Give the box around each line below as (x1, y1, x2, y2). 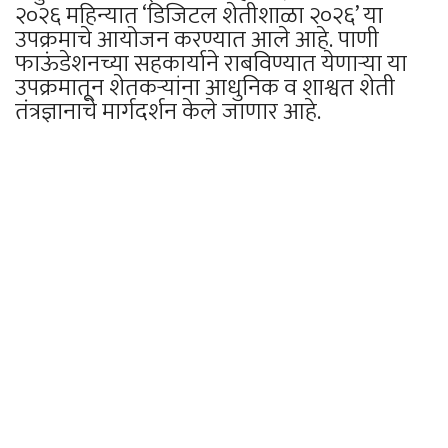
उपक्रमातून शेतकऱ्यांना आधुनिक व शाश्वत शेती (15, 67, 395, 108)
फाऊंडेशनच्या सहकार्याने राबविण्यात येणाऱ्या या (15, 43, 407, 84)
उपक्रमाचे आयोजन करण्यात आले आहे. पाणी (15, 19, 379, 60)
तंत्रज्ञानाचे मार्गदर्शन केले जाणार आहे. (15, 91, 321, 132)
